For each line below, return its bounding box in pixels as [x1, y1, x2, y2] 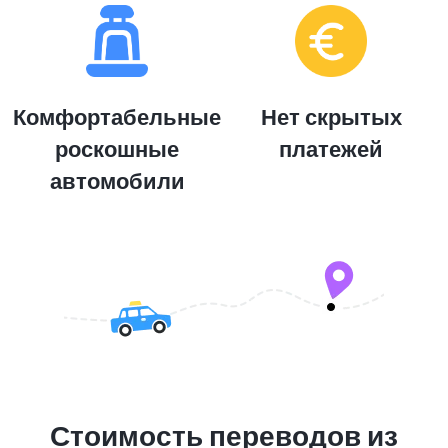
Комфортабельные [13, 102, 221, 133]
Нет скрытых [260, 102, 402, 133]
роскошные [55, 134, 179, 165]
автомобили [49, 166, 185, 197]
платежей [279, 134, 383, 165]
